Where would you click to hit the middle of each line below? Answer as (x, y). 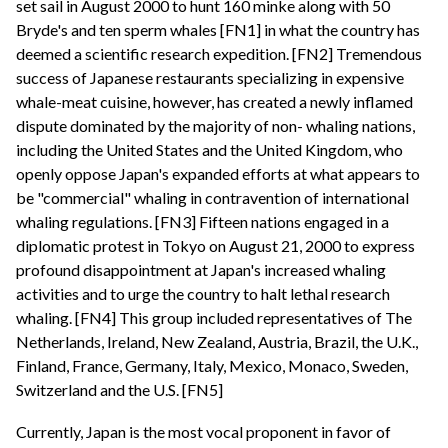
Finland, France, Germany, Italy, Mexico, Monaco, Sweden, (212, 366)
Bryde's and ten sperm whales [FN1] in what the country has (218, 30)
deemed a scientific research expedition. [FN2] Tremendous (219, 54)
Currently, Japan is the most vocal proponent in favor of (203, 431)
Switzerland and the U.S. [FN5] (119, 390)
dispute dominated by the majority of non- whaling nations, (215, 126)
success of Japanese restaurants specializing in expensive (210, 78)
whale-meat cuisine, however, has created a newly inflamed (214, 102)
